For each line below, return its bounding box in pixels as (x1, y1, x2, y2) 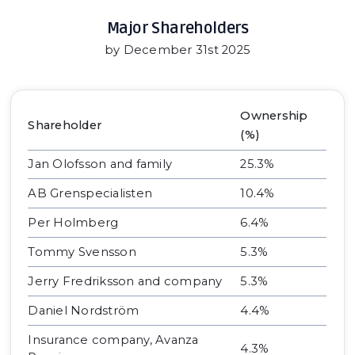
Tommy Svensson (28, 245, 136, 260)
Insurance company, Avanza (28, 333, 199, 348)
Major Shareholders (106, 18, 249, 38)
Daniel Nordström (28, 303, 139, 319)
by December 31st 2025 (104, 43, 251, 57)
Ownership (240, 109, 308, 124)
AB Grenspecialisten (28, 186, 153, 201)
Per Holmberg (28, 216, 119, 231)
